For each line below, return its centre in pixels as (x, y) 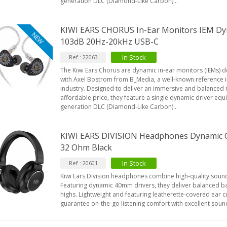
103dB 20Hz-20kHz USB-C (110, 42)
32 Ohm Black (86, 148)
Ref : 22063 (83, 57)
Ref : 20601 (83, 163)
